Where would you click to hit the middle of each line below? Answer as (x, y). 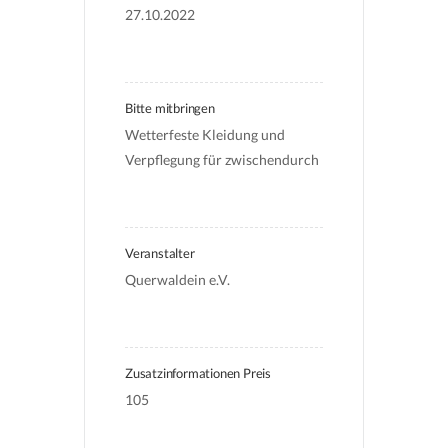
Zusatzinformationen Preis (198, 373)
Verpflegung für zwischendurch (222, 159)
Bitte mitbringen (170, 108)
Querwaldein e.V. (177, 279)
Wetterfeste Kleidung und (206, 134)
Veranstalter (160, 253)
